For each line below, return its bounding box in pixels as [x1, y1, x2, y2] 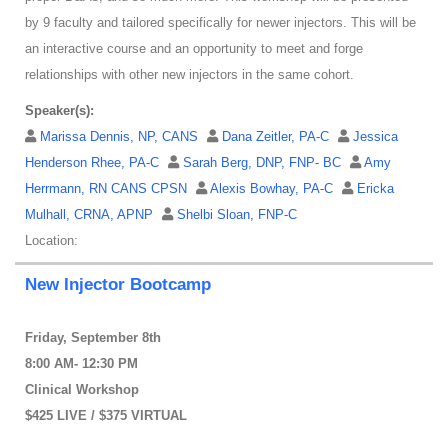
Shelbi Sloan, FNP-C [177, 207, 297, 223]
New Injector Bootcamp [25, 275, 211, 295]
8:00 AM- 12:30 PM [25, 356, 138, 372]
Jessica [353, 129, 398, 145]
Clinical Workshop [25, 382, 139, 398]
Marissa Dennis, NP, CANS [40, 129, 202, 145]
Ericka [357, 181, 394, 197]
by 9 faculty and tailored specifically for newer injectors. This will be [25, 15, 416, 31]
